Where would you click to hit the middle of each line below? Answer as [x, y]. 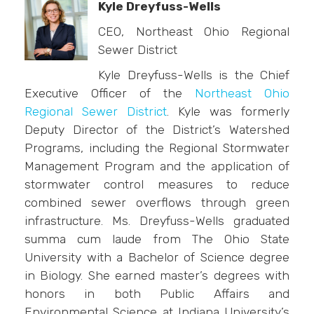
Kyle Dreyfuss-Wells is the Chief [194, 75]
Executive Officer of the [110, 93]
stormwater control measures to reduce [157, 184]
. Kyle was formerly [228, 111]
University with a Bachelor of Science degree [157, 257]
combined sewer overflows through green [157, 203]
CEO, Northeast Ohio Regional [194, 32]
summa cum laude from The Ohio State [157, 239]
